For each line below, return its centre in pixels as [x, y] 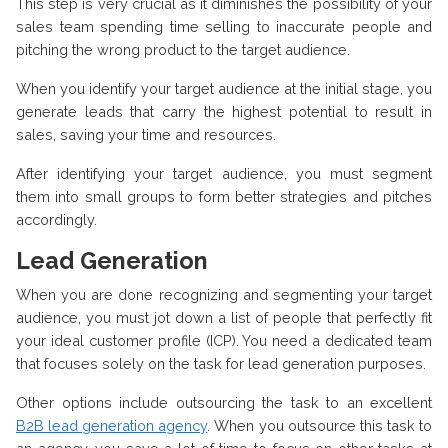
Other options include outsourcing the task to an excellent [224, 403]
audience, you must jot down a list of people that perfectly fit [224, 318]
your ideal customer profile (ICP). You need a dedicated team [224, 341]
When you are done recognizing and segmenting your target [224, 295]
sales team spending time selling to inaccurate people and [224, 27]
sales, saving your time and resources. [146, 135]
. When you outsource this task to [320, 426]
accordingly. [56, 220]
